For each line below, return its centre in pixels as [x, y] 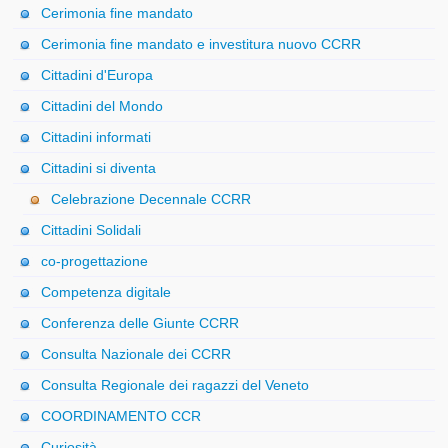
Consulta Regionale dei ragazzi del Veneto [175, 385]
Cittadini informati [96, 137]
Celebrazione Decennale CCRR [151, 199]
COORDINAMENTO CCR [121, 416]
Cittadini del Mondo [102, 106]
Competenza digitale [106, 292]
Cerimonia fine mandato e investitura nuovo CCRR [201, 44]
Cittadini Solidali [91, 230]
